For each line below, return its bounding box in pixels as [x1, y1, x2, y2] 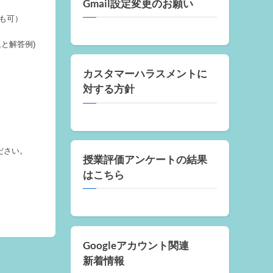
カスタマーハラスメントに [83, 68, 207, 80]
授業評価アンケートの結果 [83, 153, 207, 166]
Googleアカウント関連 [83, 239, 189, 252]
